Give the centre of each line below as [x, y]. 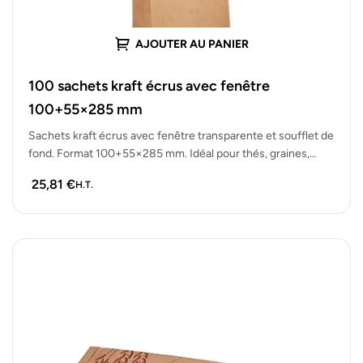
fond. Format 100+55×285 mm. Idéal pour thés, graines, [169, 153]
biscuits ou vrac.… [73, 171]
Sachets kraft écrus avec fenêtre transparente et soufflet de [181, 135]
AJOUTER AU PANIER [192, 45]
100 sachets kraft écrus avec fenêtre [149, 85]
